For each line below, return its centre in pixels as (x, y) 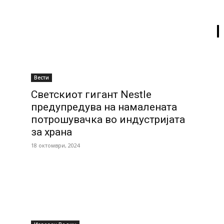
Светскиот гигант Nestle (91, 94)
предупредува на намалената (104, 107)
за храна (51, 132)
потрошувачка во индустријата (108, 119)
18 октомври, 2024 (55, 145)
